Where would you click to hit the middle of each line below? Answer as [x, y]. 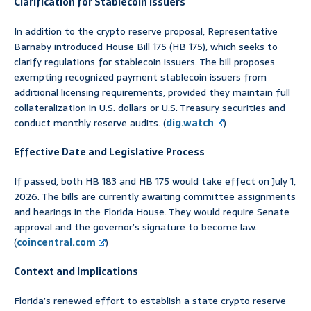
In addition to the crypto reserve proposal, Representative [146, 32]
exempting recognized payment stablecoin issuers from [140, 77]
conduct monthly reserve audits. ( [90, 123]
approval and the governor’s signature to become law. [135, 227]
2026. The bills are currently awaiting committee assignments [155, 197]
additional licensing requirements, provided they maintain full [152, 93]
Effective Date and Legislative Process [109, 152]
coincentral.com [56, 243]
